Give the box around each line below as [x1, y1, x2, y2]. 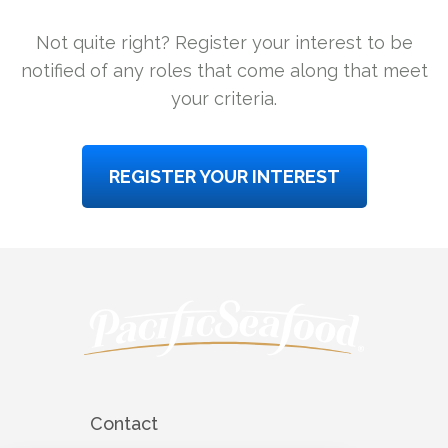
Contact [89, 413, 158, 435]
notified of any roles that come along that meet [20, 60, 428, 82]
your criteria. [171, 88, 277, 110]
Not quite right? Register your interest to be [35, 32, 413, 54]
